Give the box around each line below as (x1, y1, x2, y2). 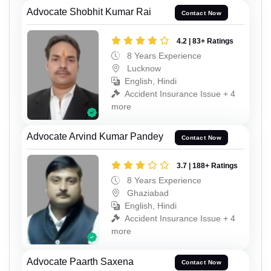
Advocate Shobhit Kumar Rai (27, 7, 151, 18)
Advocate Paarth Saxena (27, 256, 134, 267)
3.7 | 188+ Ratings (177, 162, 238, 171)
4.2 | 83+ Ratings (177, 37, 233, 46)
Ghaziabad (125, 188, 169, 198)
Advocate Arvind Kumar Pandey (27, 131, 163, 142)
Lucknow (125, 64, 161, 74)
